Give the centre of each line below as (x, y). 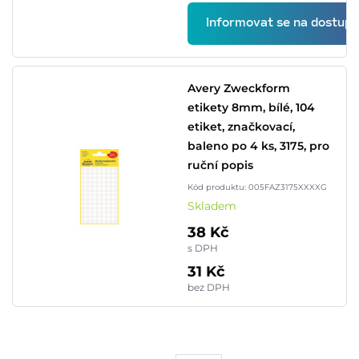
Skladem (212, 206)
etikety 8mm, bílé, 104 (251, 107)
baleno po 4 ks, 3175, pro (258, 146)
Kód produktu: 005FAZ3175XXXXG (257, 187)
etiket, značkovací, (241, 127)
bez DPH (209, 287)
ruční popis (220, 165)
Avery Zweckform (239, 88)
